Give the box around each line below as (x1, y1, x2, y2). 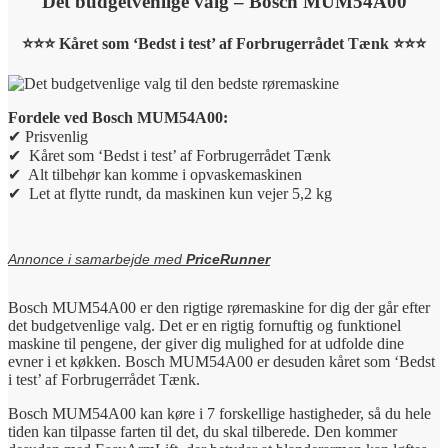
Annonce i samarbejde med (8, 250, 186, 267)
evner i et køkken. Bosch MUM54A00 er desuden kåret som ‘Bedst (8, 352, 435, 370)
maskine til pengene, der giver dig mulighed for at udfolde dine (8, 334, 404, 352)
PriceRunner (186, 250, 270, 267)
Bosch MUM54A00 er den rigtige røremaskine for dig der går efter (8, 298, 430, 316)
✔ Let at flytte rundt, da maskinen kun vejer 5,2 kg (8, 184, 332, 202)
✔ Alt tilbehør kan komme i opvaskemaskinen (8, 165, 302, 183)
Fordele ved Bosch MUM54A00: (8, 108, 228, 126)
